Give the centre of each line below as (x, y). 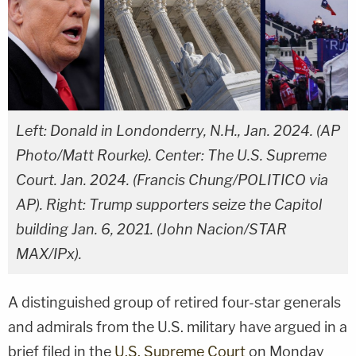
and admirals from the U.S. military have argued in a (178, 327)
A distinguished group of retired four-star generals (174, 302)
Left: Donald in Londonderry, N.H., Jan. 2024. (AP (178, 130)
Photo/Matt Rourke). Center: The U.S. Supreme (171, 155)
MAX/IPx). (49, 253)
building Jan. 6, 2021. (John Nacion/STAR (151, 229)
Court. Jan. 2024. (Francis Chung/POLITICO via (172, 180)
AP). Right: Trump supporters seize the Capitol (169, 204)
